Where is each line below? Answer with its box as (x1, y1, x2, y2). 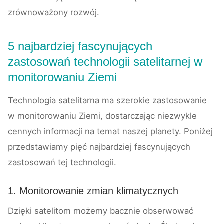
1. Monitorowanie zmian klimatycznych (8, 185, 178, 197)
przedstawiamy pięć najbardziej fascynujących (8, 142, 190, 152)
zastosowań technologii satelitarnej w (8, 55, 202, 69)
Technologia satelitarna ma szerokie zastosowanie (8, 95, 207, 106)
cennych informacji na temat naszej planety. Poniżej (8, 126, 213, 137)
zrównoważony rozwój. (8, 7, 99, 18)
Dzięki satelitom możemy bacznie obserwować (8, 206, 193, 216)
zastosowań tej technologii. (8, 157, 116, 168)
